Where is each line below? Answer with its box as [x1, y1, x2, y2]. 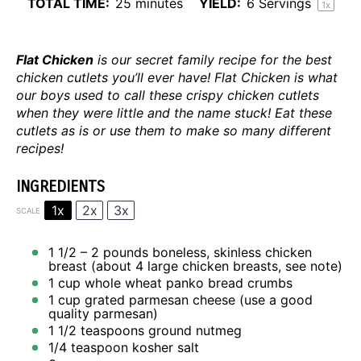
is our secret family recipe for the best [93, 52, 332, 68]
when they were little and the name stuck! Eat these [16, 105, 332, 121]
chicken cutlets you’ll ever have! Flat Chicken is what [16, 69, 338, 85]
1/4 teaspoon [48, 339, 128, 355]
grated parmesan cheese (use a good [81, 292, 313, 308]
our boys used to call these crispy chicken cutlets [16, 87, 319, 103]
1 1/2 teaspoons [48, 322, 144, 338]
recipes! [16, 140, 64, 156]
